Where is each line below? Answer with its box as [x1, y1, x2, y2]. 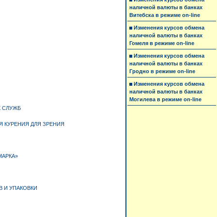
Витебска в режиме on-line [129, 12, 200, 18]
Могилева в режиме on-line [129, 96, 201, 102]
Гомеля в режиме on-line [129, 40, 194, 46]
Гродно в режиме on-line [129, 68, 195, 74]
